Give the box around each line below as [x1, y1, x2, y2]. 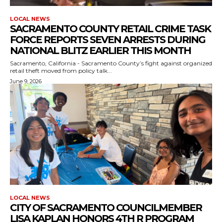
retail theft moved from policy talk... [10, 66, 112, 74]
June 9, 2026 [10, 77, 42, 85]
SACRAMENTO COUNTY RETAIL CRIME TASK [10, 22, 211, 35]
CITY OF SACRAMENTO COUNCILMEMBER [10, 201, 202, 214]
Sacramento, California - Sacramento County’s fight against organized [10, 59, 212, 67]
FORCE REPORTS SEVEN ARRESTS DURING [10, 33, 205, 46]
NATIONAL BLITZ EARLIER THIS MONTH [10, 44, 191, 56]
